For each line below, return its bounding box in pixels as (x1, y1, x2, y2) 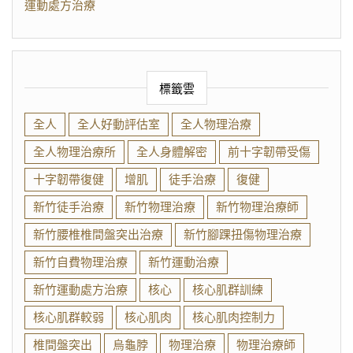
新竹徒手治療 (33, 200, 104, 215)
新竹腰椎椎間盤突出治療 (33, 228, 163, 243)
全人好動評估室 (77, 117, 160, 132)
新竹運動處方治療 (33, 283, 128, 298)
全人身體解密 (136, 145, 207, 160)
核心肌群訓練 (192, 283, 263, 298)
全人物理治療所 (33, 145, 116, 160)
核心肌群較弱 (33, 310, 104, 325)
